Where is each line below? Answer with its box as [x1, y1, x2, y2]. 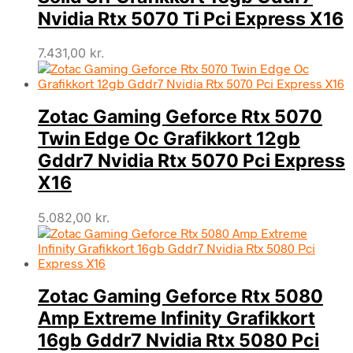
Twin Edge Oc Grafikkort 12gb [38, 128, 300, 150]
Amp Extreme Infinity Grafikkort [38, 307, 315, 329]
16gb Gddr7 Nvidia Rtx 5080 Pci [38, 329, 319, 351]
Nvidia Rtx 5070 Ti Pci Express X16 [38, 7, 344, 30]
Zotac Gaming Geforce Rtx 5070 [38, 106, 322, 128]
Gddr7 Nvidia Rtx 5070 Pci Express [38, 150, 345, 173]
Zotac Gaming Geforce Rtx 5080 [38, 284, 323, 307]
